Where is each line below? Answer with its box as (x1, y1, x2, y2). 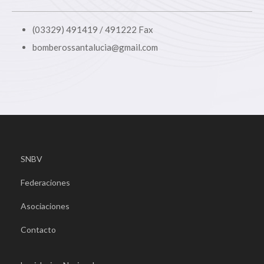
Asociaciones (21, 200, 70, 211)
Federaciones (21, 177, 70, 187)
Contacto (21, 224, 56, 235)
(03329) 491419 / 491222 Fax (32, 24, 153, 35)
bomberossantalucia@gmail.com (32, 41, 158, 52)
